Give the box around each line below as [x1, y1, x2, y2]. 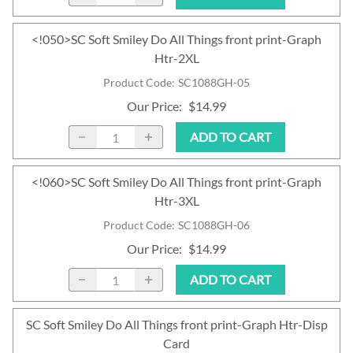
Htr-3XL [154, 193, 199, 209]
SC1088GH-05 [178, 76, 250, 90]
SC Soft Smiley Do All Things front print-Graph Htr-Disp [25, 317, 328, 333]
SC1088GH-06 [178, 218, 250, 232]
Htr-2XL [154, 50, 199, 66]
